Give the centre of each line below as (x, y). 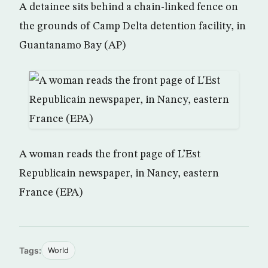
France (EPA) (51, 193)
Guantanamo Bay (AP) (72, 45)
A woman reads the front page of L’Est (110, 154)
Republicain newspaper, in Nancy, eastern (119, 173)
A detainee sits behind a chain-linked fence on (129, 7)
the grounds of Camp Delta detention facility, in (133, 26)
